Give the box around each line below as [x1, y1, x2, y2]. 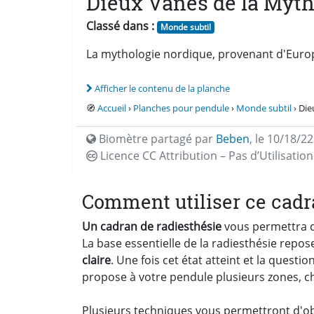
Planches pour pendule [133, 101, 229, 114]
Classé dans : [86, 18, 154, 34]
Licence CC [97, 147, 159, 163]
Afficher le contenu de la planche [95, 81, 230, 95]
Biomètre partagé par [96, 130, 216, 146]
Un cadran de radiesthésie [82, 218, 221, 234]
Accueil [97, 101, 126, 114]
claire [82, 252, 111, 268]
